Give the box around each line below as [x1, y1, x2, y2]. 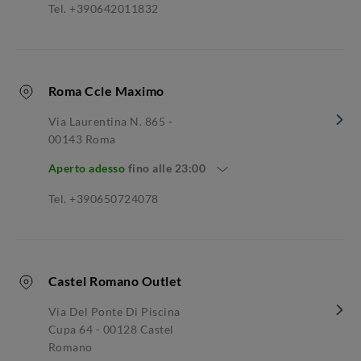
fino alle [127, 160, 175, 175]
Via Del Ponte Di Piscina [48, 304, 180, 318]
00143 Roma [48, 131, 116, 146]
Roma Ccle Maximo [48, 82, 164, 98]
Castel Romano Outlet [48, 272, 182, 288]
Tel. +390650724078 [48, 191, 159, 205]
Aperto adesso [48, 160, 126, 175]
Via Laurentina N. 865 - [48, 114, 173, 128]
